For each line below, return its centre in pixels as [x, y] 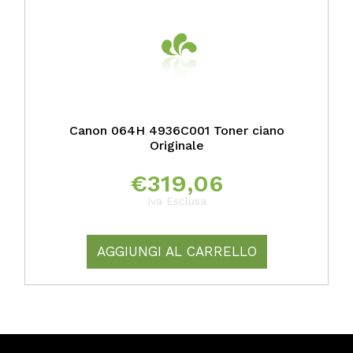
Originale [176, 146]
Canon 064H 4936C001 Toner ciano [176, 131]
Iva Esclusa [176, 201]
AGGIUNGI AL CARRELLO [176, 252]
